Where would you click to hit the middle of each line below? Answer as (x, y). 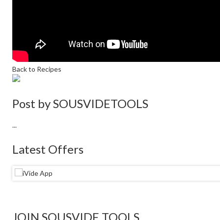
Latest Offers (48, 149)
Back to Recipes (37, 69)
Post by (33, 104)
